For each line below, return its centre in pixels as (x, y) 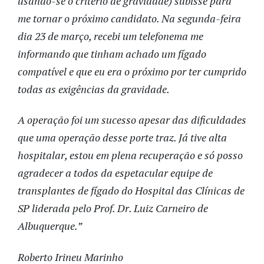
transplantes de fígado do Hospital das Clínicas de (131, 191)
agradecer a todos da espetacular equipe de (115, 173)
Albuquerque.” (50, 226)
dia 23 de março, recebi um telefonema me (110, 36)
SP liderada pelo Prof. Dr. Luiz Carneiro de (113, 208)
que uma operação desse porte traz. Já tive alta (122, 138)
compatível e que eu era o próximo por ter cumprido (132, 71)
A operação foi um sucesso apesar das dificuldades (132, 120)
